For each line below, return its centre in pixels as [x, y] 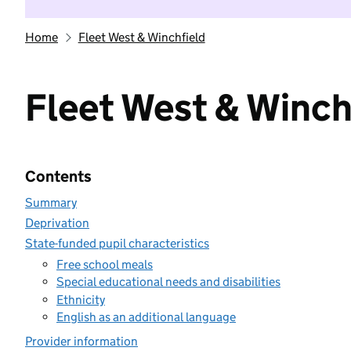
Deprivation [57, 223]
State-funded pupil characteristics [117, 243]
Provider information [81, 341]
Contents [58, 176]
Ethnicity [81, 299]
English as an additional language [146, 317]
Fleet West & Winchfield [141, 37]
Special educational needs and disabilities [168, 282]
